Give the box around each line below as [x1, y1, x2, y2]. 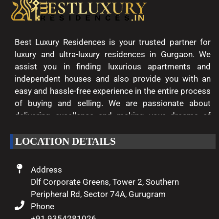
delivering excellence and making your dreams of [15, 110, 211, 121]
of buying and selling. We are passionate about [15, 98, 211, 109]
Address [31, 165, 62, 175]
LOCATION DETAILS [15, 135, 116, 148]
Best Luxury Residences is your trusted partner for [15, 37, 211, 47]
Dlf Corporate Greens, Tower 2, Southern [31, 177, 179, 187]
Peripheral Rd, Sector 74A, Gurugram [31, 189, 166, 199]
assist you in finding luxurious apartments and [15, 62, 211, 72]
